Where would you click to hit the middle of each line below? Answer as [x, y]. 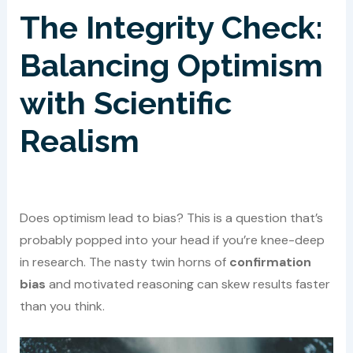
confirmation [270, 262]
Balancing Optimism [171, 65]
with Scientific [125, 102]
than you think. [62, 306]
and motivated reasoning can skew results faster [188, 284]
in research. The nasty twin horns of [124, 262]
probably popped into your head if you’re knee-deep [172, 240]
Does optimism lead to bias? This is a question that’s [171, 217]
